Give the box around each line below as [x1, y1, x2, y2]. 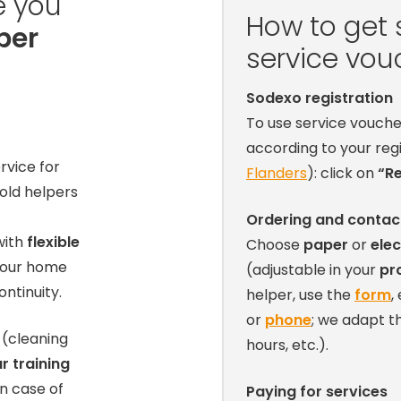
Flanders [245, 162, 307, 183]
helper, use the [245, 284, 354, 305]
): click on [306, 162, 378, 183]
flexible [27, 232, 80, 253]
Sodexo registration [245, 87, 393, 108]
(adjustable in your [245, 259, 380, 280]
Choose [245, 234, 303, 255]
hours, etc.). [245, 334, 328, 355]
